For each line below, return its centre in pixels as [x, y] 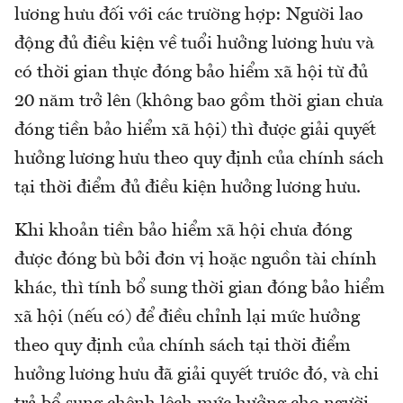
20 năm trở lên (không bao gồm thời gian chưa [199, 102]
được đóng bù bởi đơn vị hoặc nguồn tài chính [196, 260]
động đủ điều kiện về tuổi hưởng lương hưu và [194, 45]
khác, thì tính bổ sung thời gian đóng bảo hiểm [200, 289]
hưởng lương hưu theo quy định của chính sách [199, 160]
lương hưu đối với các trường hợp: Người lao [189, 16]
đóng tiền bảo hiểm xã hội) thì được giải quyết [195, 131]
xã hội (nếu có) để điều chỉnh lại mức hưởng [187, 318]
